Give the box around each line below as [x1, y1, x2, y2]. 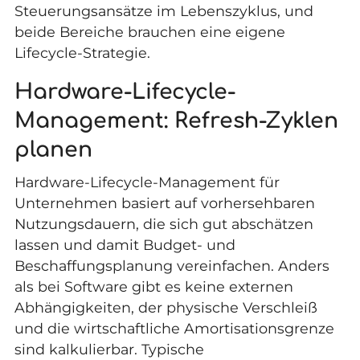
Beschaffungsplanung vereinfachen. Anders [14, 256, 329, 274]
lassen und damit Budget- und [14, 235, 235, 253]
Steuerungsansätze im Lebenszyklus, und [14, 2, 313, 20]
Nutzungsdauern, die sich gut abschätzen [14, 215, 313, 232]
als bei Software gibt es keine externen [14, 277, 293, 295]
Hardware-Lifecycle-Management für [14, 173, 280, 190]
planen [14, 138, 92, 162]
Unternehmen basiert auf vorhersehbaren [14, 194, 315, 211]
